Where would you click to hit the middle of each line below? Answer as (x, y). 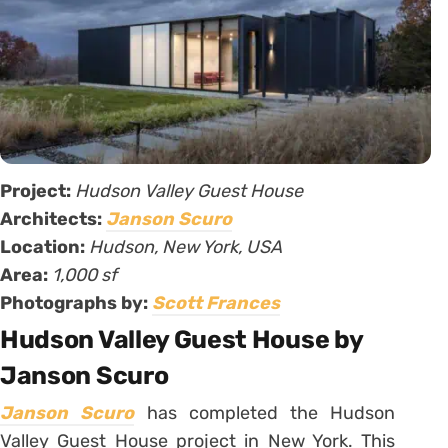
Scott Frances (216, 303)
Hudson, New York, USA (185, 247)
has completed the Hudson (265, 413)
